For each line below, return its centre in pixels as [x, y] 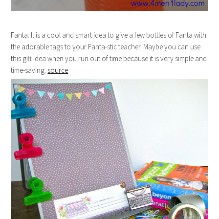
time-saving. [29, 70]
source [58, 70]
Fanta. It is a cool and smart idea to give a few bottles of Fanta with [109, 35]
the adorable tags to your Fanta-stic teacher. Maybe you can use [106, 47]
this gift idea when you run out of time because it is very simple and [109, 59]
